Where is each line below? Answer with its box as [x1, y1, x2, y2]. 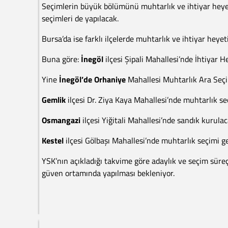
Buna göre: [42, 53, 81, 65]
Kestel [42, 134, 66, 147]
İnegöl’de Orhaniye [59, 73, 128, 85]
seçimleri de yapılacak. [42, 12, 119, 24]
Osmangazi [42, 114, 82, 126]
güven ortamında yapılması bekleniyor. [42, 167, 175, 179]
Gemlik [42, 94, 68, 106]
